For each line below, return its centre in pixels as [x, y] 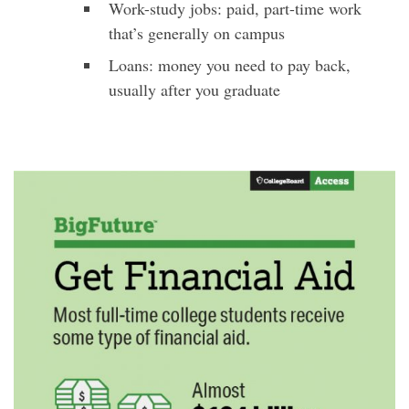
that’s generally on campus [197, 33]
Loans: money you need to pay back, [230, 65]
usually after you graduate [194, 90]
